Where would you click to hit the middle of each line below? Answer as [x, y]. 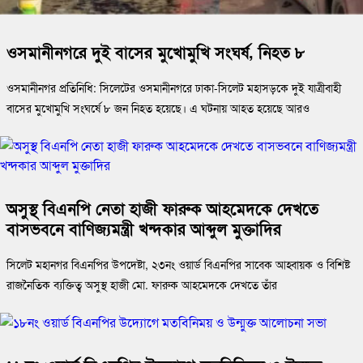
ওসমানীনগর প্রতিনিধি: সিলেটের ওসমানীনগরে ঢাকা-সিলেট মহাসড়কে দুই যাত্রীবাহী [174, 88]
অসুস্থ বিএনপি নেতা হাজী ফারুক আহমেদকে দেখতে [162, 208]
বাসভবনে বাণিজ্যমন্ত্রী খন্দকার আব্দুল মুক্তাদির [144, 228]
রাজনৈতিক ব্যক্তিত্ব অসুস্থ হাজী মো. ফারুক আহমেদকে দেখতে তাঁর [142, 285]
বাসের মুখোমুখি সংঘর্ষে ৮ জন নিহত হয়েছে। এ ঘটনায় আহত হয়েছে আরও [158, 108]
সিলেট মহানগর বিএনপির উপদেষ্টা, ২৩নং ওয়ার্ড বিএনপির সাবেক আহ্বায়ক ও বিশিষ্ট [178, 265]
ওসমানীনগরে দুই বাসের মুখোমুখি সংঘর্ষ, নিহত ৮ [156, 52]
